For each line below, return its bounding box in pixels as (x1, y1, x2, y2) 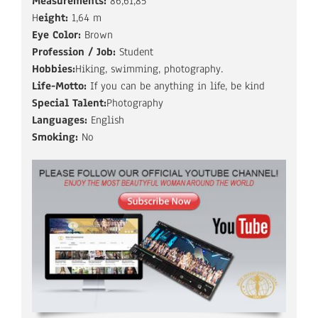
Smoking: (31, 129, 82, 144)
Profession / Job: (31, 44, 119, 59)
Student (119, 44, 153, 59)
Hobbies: (31, 61, 75, 76)
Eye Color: (31, 27, 84, 42)
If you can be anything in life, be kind (89, 78, 265, 93)
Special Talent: (31, 95, 106, 110)
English (90, 112, 124, 127)
